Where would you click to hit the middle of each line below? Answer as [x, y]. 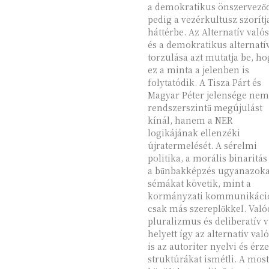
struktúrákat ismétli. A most [193, 259]
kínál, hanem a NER [190, 120]
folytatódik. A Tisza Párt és [204, 82]
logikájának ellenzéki [194, 133]
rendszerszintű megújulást [205, 107]
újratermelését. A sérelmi [202, 145]
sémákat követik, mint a [199, 183]
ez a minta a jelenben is [198, 70]
